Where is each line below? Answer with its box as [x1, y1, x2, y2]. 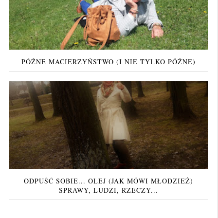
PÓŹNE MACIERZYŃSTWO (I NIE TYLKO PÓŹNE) [21, 57, 196, 67]
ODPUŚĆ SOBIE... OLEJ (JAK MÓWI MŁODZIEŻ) [24, 176, 193, 186]
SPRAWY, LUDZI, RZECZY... [59, 185, 158, 195]
